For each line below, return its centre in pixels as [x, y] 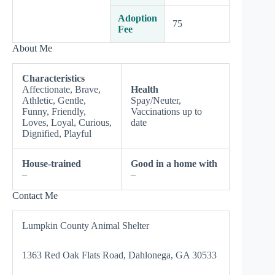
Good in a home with [174, 163]
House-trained [52, 163]
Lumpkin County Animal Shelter [86, 225]
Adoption [137, 18]
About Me [32, 48]
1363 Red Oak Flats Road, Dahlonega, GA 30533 [119, 255]
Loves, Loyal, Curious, [67, 122]
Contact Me [35, 195]
